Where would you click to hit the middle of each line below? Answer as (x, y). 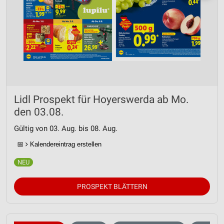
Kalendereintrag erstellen (65, 144)
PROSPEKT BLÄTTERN (112, 186)
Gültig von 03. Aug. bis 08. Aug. (66, 128)
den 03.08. (39, 112)
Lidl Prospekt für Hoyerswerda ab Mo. (101, 99)
